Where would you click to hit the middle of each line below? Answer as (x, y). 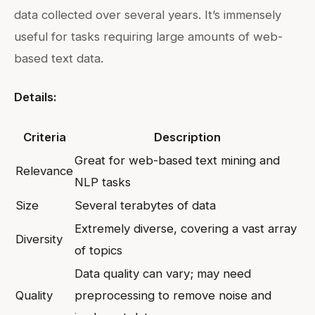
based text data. (59, 58)
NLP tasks (103, 182)
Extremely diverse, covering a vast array (186, 228)
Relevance (44, 171)
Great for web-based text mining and (177, 160)
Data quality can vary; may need (163, 273)
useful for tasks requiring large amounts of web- (148, 36)
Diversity (39, 239)
